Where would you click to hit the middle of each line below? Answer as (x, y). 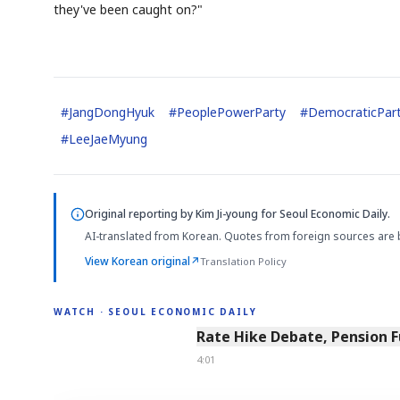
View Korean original (137, 262)
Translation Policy (243, 262)
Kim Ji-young (227, 214)
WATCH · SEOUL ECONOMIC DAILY (155, 311)
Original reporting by (140, 214)
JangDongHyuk (112, 112)
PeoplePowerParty (231, 112)
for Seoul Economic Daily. (324, 214)
